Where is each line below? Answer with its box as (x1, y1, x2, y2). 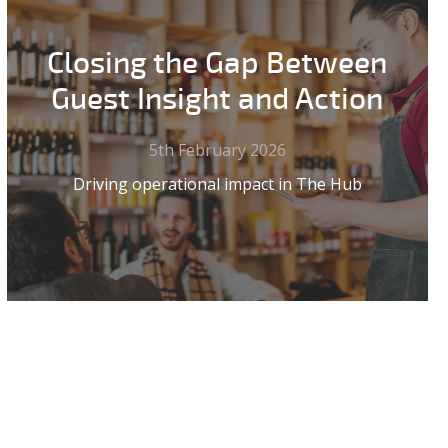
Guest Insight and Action (51, 81, 384, 119)
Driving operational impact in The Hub (72, 173, 362, 196)
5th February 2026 (148, 139, 286, 162)
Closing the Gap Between (47, 45, 388, 83)
